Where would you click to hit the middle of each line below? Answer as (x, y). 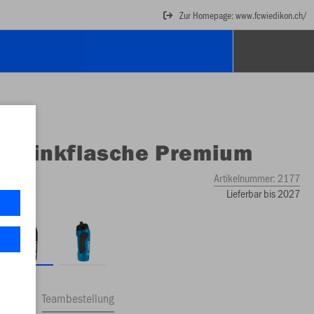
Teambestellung (78, 298)
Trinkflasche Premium (133, 152)
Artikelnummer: (245, 177)
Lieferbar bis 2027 (263, 193)
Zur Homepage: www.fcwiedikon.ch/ (243, 15)
